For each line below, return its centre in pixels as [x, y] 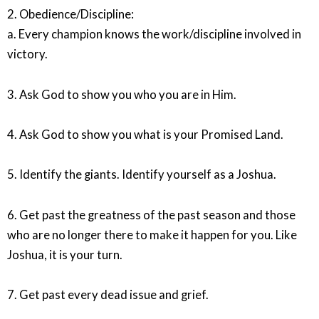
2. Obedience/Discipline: [70, 15]
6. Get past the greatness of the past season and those [151, 215]
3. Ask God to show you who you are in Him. [122, 94]
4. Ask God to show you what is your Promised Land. [145, 135]
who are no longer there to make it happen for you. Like [152, 235]
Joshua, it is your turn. [65, 255]
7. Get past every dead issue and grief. [108, 294]
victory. [27, 54]
